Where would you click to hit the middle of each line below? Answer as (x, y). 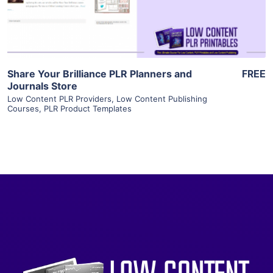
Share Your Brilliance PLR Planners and (100, 73)
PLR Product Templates (88, 108)
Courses (23, 108)
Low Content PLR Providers (59, 98)
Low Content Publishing (162, 98)
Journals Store (42, 86)
